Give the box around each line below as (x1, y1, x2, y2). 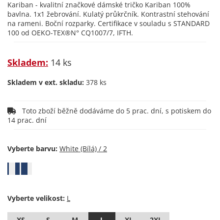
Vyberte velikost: (7, 193, 65, 203)
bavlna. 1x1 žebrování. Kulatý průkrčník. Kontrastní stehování (7, 9, 209, 19)
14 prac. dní (7, 115, 49, 125)
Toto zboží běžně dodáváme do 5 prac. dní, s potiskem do (16, 106, 22, 115)
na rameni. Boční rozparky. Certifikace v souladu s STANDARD (7, 19, 210, 28)
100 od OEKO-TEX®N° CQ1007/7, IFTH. (7, 28, 133, 37)
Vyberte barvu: (7, 144, 57, 153)
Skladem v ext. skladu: (7, 78, 84, 87)
